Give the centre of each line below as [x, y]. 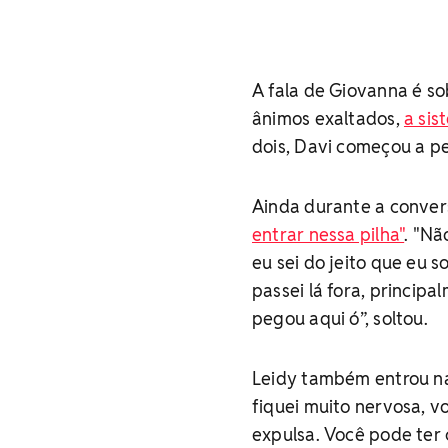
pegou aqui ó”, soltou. [340, 318]
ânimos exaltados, [328, 118]
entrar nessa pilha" [328, 234]
